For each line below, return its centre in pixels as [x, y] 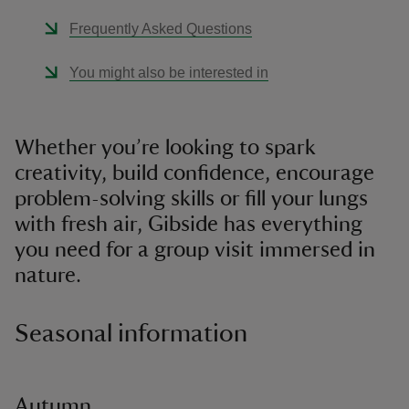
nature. [48, 276]
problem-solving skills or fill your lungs [191, 199]
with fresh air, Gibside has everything [189, 225]
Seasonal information [131, 333]
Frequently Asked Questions [161, 29]
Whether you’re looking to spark [165, 148]
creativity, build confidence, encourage [194, 173]
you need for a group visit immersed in [195, 250]
